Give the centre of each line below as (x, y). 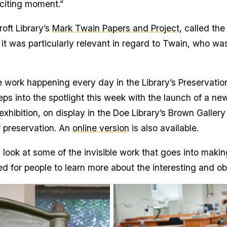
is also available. (166, 128)
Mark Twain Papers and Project (116, 28)
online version (101, 128)
